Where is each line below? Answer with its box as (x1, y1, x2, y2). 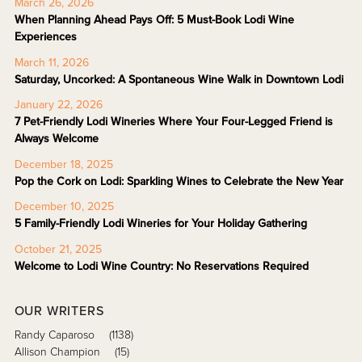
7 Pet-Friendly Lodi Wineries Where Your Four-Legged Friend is (14, 115, 333, 129)
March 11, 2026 (14, 55, 89, 69)
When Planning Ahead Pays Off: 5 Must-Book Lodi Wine (14, 13, 294, 27)
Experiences (14, 30, 77, 44)
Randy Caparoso (14, 328, 98, 343)
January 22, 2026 (14, 98, 103, 112)
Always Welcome (14, 132, 99, 146)
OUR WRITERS (14, 303, 104, 320)
